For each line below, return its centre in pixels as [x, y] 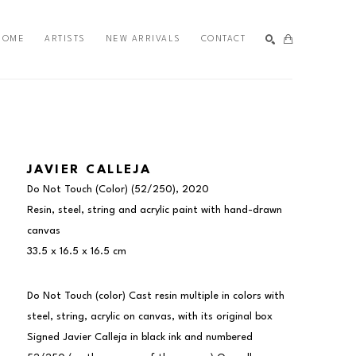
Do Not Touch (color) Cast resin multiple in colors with [155, 296]
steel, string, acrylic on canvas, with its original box [149, 316]
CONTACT [223, 39]
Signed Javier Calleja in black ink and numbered [139, 337]
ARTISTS [65, 39]
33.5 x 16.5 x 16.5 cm [76, 251]
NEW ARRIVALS [143, 39]
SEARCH [263, 106]
